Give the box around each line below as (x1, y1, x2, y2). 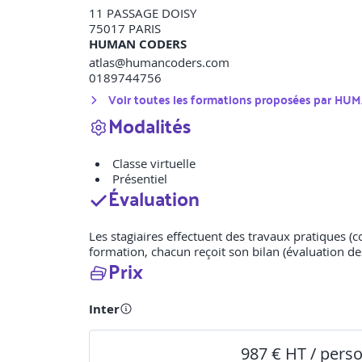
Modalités (108, 107, 191, 144)
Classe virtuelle (112, 155, 196, 172)
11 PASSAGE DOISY (89, 5, 196, 22)
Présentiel (112, 170, 167, 187)
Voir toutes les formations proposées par (108, 88, 335, 112)
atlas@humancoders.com (89, 54, 229, 71)
